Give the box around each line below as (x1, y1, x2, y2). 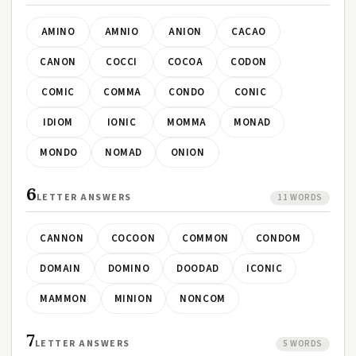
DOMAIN (40, 261, 81, 276)
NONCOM (180, 292, 226, 306)
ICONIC (246, 261, 283, 276)
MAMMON (40, 292, 87, 306)
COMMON (182, 231, 229, 246)
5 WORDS (282, 338, 323, 350)
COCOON (110, 231, 156, 246)
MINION (114, 292, 153, 306)
